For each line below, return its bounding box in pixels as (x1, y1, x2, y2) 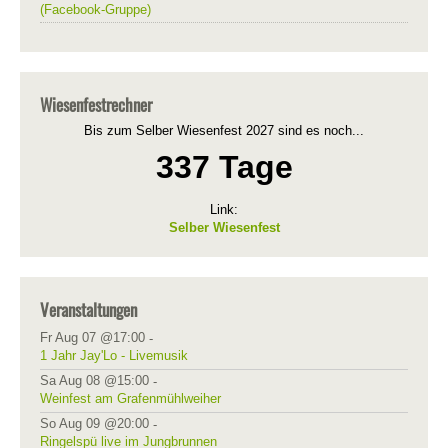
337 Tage (155, 149, 293, 185)
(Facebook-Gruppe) (40, 2, 151, 17)
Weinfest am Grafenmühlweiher (40, 391, 221, 406)
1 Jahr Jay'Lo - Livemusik (40, 348, 188, 363)
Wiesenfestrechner (40, 92, 152, 117)
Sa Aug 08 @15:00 (40, 373, 149, 388)
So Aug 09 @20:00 (40, 416, 149, 431)
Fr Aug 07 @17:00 (40, 330, 145, 345)
